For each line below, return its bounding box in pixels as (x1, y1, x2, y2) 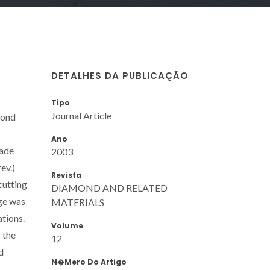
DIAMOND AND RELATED (51, 181, 168, 193)
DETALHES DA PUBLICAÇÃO (51, 69, 189, 82)
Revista (51, 169, 81, 180)
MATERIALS (51, 196, 104, 208)
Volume (51, 220, 83, 231)
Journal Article (51, 109, 111, 121)
